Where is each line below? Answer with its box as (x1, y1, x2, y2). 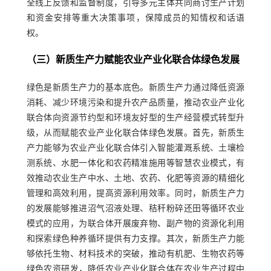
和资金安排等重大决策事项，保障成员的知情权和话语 (26, 13, 245, 23)
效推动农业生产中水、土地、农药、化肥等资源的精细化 (26, 174, 245, 183)
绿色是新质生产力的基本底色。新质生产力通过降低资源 (26, 83, 245, 93)
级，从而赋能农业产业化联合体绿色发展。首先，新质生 (26, 128, 245, 138)
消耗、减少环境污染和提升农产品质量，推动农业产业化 (26, 98, 245, 108)
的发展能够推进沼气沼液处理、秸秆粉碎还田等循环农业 (26, 204, 245, 214)
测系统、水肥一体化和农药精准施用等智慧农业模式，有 (26, 158, 245, 168)
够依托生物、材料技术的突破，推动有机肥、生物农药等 (26, 249, 245, 259)
